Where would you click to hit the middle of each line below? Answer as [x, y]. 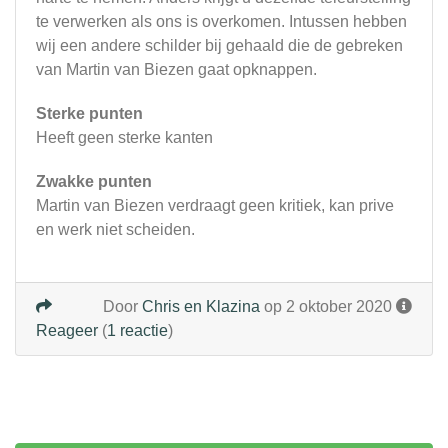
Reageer [67, 331]
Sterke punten [89, 114]
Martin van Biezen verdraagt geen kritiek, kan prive [215, 206]
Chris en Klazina [201, 307]
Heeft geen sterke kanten [124, 138]
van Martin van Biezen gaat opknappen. [176, 70]
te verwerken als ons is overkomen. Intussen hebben [221, 22]
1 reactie [137, 331]
